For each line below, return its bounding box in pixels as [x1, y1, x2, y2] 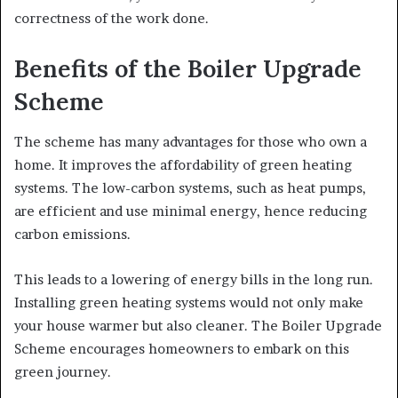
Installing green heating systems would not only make [14, 293, 363, 311]
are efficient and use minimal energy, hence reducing [14, 202, 367, 219]
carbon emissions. [14, 225, 134, 243]
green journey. [14, 362, 111, 380]
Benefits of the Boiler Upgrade [14, 53, 362, 84]
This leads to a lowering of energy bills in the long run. [14, 270, 373, 288]
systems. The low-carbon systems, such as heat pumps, [14, 179, 366, 196]
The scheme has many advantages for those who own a [14, 132, 367, 150]
